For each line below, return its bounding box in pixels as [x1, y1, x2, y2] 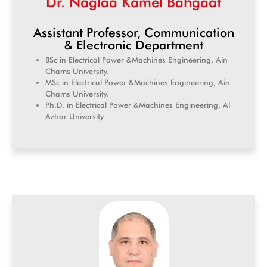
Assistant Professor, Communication [33, 25, 234, 41]
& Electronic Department [64, 38, 203, 53]
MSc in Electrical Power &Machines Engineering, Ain [45, 77, 230, 88]
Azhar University [45, 111, 104, 122]
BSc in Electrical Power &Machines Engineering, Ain [45, 55, 228, 65]
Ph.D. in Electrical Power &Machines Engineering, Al [45, 100, 230, 110]
